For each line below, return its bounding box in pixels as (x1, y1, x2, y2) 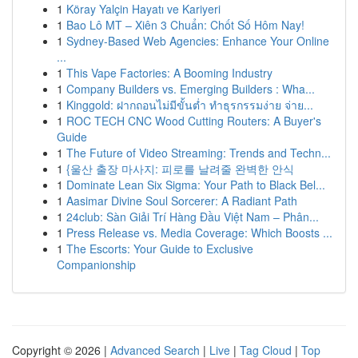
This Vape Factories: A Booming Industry (66, 65, 272, 81)
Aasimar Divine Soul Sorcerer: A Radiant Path (66, 193, 297, 209)
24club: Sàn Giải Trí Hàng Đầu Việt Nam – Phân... (66, 209, 319, 225)
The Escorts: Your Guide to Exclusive (66, 241, 253, 257)
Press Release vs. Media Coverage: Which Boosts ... (66, 225, 332, 241)
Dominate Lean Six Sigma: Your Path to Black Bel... (66, 177, 325, 193)
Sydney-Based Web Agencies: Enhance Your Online (66, 33, 329, 49)
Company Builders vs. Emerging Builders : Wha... (66, 81, 315, 97)
